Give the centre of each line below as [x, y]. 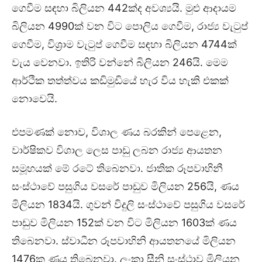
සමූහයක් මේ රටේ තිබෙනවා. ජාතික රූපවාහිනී [117, 168]
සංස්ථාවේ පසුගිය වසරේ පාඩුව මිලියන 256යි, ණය [125, 187]
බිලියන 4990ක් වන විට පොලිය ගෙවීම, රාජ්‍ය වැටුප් [130, 26]
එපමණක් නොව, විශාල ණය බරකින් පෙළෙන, [117, 132]
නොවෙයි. [35, 99]
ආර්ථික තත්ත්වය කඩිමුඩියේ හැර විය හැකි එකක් [120, 81]
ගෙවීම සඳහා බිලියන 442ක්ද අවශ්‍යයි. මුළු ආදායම [124, 8]
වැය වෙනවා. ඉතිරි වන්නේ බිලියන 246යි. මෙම [120, 63]
